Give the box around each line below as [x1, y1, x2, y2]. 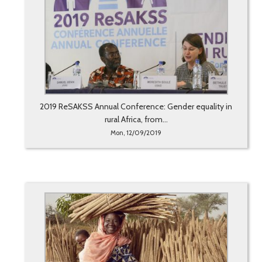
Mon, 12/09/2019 [111, 129, 162, 137]
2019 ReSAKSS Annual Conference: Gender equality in [40, 101, 233, 112]
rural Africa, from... [104, 114, 168, 125]
